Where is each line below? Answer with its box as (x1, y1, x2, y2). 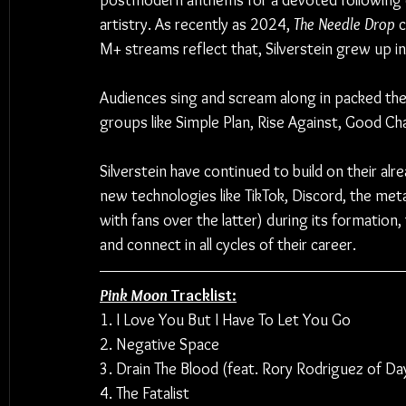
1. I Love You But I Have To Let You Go (100, 310, 351, 330)
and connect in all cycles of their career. (100, 235, 356, 255)
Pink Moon (100, 285, 168, 305)
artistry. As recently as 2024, (100, 14, 294, 34)
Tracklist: (168, 285, 237, 305)
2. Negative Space (100, 334, 219, 354)
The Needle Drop (294, 14, 395, 34)
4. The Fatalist (100, 383, 189, 403)
